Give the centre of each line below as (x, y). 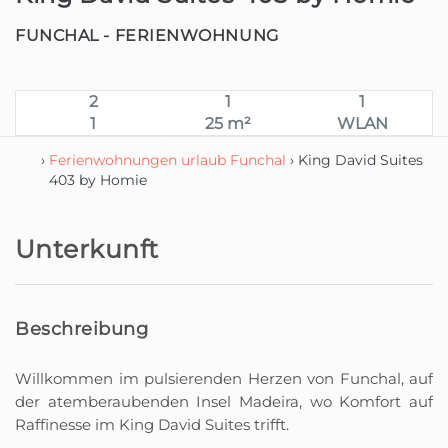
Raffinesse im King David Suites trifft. (152, 424)
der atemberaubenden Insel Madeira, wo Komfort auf (224, 401)
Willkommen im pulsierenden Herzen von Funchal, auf (224, 378)
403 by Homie (98, 179)
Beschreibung (82, 329)
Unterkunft (87, 249)
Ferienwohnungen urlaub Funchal (167, 159)
